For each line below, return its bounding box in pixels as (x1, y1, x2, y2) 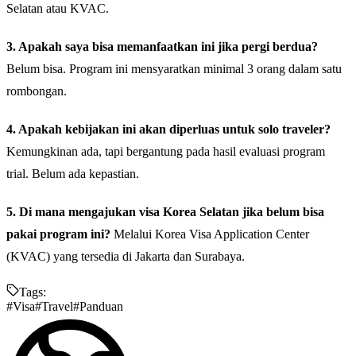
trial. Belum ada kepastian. (6, 167, 139, 181)
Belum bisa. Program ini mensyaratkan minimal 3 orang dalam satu (6, 62, 342, 76)
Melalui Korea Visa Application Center (110, 227, 309, 242)
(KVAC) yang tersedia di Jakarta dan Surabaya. (6, 250, 245, 264)
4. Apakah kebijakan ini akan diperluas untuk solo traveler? (6, 122, 331, 137)
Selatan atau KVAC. (6, 2, 109, 16)
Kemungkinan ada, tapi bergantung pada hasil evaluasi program (6, 145, 325, 159)
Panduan (79, 300, 123, 314)
